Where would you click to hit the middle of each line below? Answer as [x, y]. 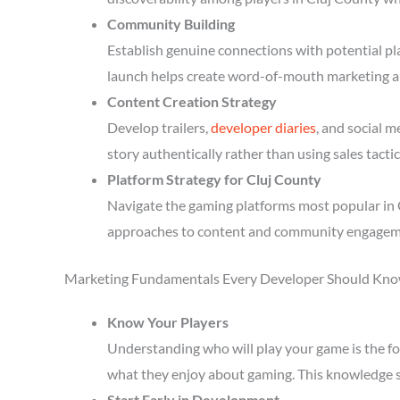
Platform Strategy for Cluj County [214, 179]
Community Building [171, 24]
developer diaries [263, 127]
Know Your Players [168, 322]
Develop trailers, [159, 127]
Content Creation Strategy [192, 101]
